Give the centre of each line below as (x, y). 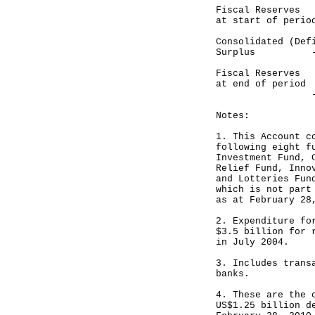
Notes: (233, 116)
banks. (233, 274)
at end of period (261, 84)
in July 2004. (252, 242)
